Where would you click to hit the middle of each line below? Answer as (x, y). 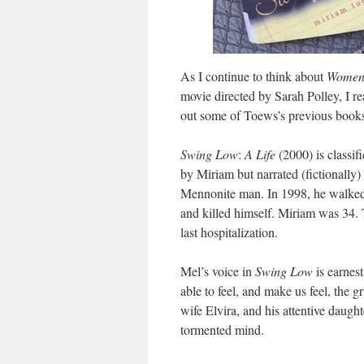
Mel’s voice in (218, 271)
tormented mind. (222, 329)
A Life (260, 154)
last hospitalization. (229, 232)
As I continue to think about (253, 76)
